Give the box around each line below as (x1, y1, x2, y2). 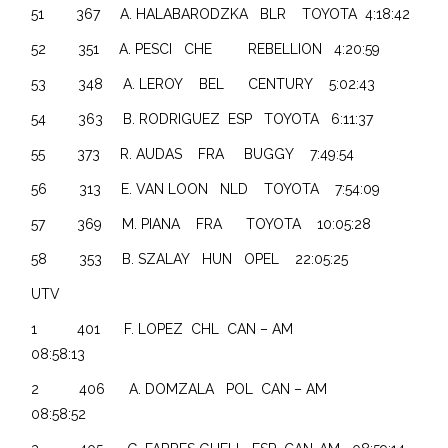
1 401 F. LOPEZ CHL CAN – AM (31, 320, 302, 337)
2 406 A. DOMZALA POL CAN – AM (31, 380, 340, 397)
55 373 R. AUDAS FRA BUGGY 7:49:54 (31, 145, 355, 162)
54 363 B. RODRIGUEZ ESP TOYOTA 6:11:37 (31, 110, 374, 127)
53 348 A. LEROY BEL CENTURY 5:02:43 (31, 75, 376, 92)
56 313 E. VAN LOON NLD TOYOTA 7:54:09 (31, 180, 381, 197)
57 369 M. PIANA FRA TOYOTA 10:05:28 (31, 215, 372, 232)
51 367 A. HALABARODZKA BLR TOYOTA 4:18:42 (31, 5, 411, 22)
